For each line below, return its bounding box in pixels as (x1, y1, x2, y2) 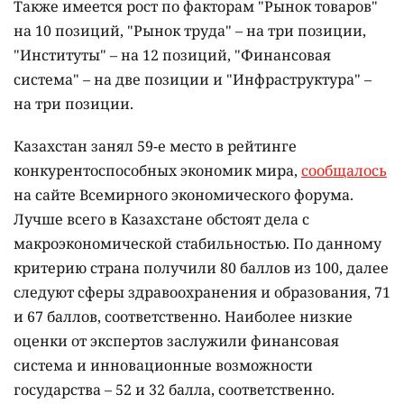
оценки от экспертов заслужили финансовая (14, 330, 339, 351)
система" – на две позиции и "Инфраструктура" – (14, 69, 372, 89)
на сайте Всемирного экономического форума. (14, 184, 353, 205)
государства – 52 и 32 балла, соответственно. (14, 379, 335, 399)
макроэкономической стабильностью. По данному (14, 233, 381, 253)
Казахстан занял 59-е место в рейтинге (14, 135, 297, 156)
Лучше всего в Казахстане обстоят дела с (14, 208, 309, 229)
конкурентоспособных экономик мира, (14, 160, 301, 180)
